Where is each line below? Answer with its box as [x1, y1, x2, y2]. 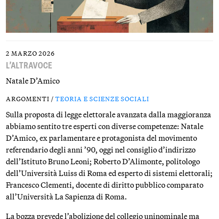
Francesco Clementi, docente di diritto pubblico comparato [6, 180, 203, 190]
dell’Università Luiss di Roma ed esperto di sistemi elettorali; [6, 168, 213, 178]
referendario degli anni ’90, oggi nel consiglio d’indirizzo [6, 145, 196, 154]
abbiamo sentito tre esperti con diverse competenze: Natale [6, 121, 203, 131]
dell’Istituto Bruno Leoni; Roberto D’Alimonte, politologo [6, 156, 200, 166]
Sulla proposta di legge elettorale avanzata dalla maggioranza [6, 109, 211, 119]
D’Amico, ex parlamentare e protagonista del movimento [6, 133, 197, 143]
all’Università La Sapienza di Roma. [6, 192, 127, 201]
